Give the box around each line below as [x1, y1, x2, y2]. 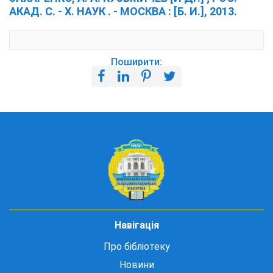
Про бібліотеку [103, 241, 170, 252]
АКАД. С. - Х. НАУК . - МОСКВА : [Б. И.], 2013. [9, 5, 237, 18]
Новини [119, 259, 154, 271]
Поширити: [111, 56, 162, 68]
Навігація [114, 219, 159, 231]
